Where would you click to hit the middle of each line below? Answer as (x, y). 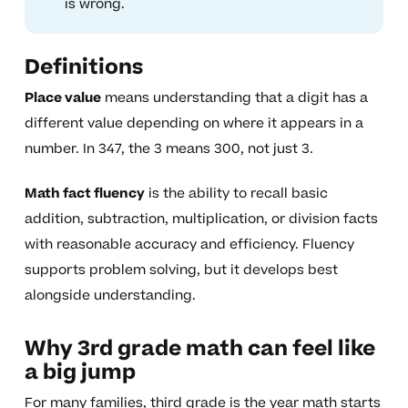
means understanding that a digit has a (234, 98)
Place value (62, 98)
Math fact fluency (84, 194)
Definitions (83, 68)
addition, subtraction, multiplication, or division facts (201, 219)
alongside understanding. (110, 296)
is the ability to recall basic (236, 194)
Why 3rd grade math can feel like (199, 349)
